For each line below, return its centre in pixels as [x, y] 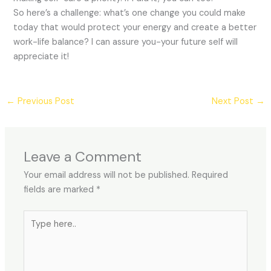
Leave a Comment [83, 156]
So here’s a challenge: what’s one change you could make [130, 13]
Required [210, 175]
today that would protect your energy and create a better [135, 27]
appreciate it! [41, 56]
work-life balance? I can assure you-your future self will [126, 42]
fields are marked [60, 189]
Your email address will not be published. [107, 175]
